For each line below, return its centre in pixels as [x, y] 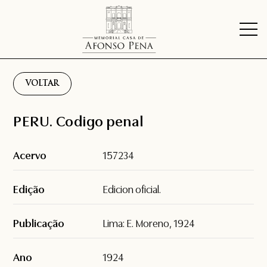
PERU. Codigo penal [78, 122]
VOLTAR [43, 84]
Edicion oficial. [132, 190]
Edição [29, 190]
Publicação [39, 224]
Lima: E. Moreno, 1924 [149, 224]
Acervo [30, 156]
